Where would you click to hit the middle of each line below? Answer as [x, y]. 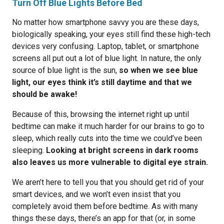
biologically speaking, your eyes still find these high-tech [111, 34]
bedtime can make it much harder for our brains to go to [108, 126]
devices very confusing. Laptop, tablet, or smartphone [105, 46]
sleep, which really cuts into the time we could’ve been [107, 138]
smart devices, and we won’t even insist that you [96, 194]
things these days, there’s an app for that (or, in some [104, 218]
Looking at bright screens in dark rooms [122, 150]
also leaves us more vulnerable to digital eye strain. [110, 162]
